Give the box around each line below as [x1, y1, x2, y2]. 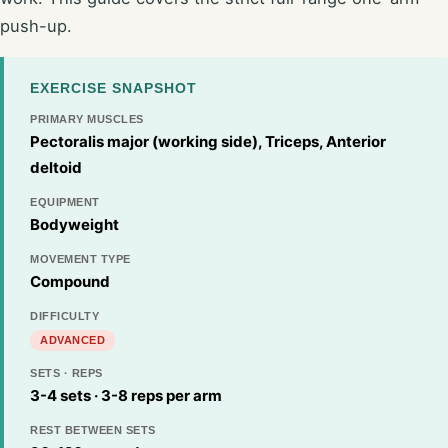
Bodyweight [30, 214, 119, 234]
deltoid [30, 157, 82, 177]
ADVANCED [40, 333, 105, 346]
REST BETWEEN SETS [30, 423, 156, 436]
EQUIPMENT [30, 195, 100, 208]
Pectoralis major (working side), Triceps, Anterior [30, 131, 386, 151]
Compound [30, 271, 110, 291]
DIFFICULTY [30, 309, 99, 322]
